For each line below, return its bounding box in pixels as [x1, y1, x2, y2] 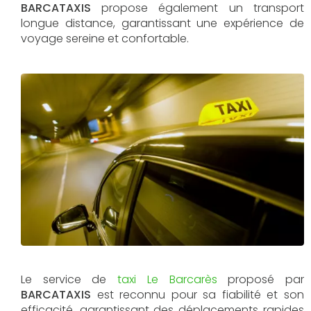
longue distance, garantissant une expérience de [21, 15, 304, 32]
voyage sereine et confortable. [21, 31, 189, 47]
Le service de [21, 271, 118, 287]
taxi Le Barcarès [117, 271, 217, 287]
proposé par [217, 271, 305, 287]
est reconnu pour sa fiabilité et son [91, 286, 304, 303]
